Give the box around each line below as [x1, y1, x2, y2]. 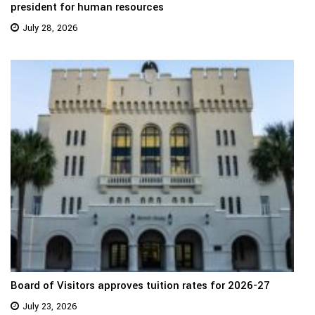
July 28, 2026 [22, 22, 78, 35]
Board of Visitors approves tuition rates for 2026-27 [11, 278, 270, 294]
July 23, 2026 [22, 300, 77, 314]
